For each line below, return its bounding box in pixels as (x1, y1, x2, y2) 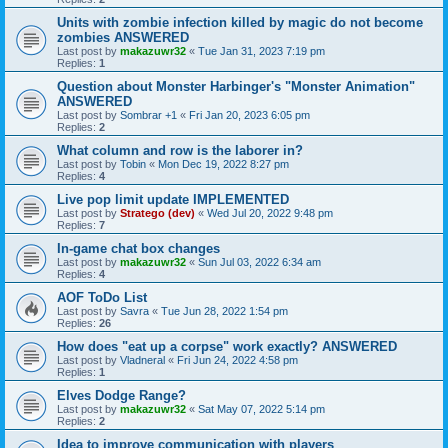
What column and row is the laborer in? (57, 143, 303, 158)
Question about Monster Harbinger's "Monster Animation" (57, 79, 415, 94)
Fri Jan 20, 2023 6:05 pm (189, 109, 310, 121)
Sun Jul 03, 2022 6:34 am (198, 256, 321, 268)
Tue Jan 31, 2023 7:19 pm (198, 45, 325, 57)
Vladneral (120, 354, 165, 366)
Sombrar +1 (120, 109, 177, 121)
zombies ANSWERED (57, 30, 189, 45)
